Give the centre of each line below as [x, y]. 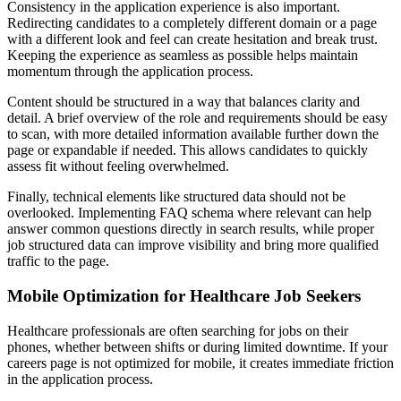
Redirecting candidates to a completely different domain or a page [192, 23]
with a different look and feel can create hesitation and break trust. [192, 39]
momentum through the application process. [130, 72]
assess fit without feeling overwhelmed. [118, 166]
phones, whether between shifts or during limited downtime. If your [197, 346]
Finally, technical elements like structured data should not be [176, 197]
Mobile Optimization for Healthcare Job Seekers [184, 295]
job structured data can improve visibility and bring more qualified [193, 245]
